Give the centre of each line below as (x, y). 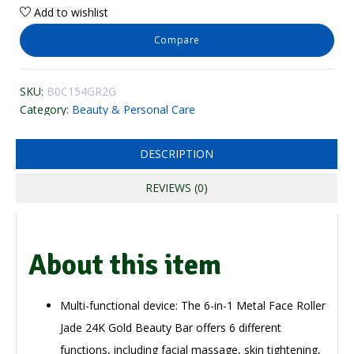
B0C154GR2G (81, 92)
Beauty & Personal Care (134, 110)
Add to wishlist (71, 13)
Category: (44, 110)
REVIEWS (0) (177, 188)
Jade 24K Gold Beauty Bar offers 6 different (171, 328)
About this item (125, 265)
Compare (177, 40)
